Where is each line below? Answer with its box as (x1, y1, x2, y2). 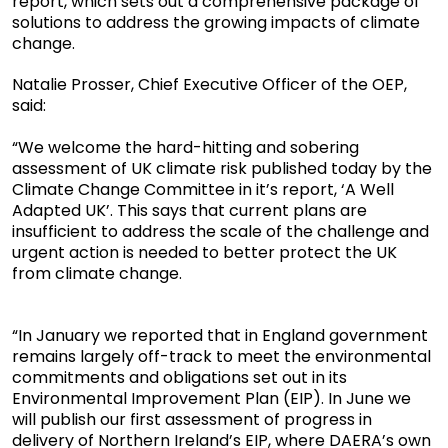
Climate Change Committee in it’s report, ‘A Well (12, 178, 394, 202)
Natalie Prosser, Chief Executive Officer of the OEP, (12, 73, 407, 97)
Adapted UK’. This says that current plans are (12, 199, 367, 223)
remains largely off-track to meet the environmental (12, 345, 431, 369)
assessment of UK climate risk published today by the (12, 157, 432, 181)
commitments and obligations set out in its (12, 366, 347, 390)
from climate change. (12, 262, 182, 286)
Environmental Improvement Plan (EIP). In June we (12, 387, 411, 411)
